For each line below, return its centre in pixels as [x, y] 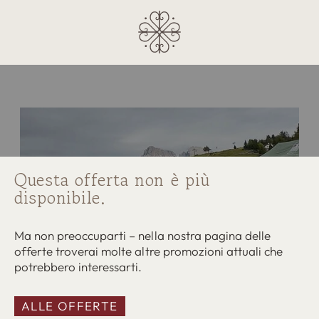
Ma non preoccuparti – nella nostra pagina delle [142, 235]
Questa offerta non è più [112, 180]
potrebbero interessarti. [78, 267]
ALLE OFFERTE [70, 306]
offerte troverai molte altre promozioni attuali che [149, 251]
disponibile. [60, 198]
